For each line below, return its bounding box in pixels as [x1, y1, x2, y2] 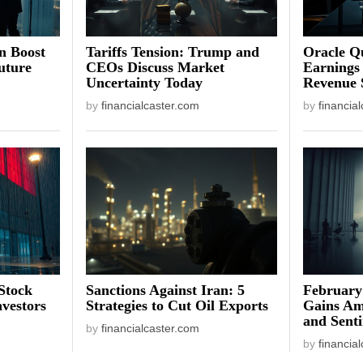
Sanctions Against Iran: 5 [86, 282, 246, 299]
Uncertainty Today [86, 75, 203, 92]
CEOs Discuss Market [86, 59, 225, 76]
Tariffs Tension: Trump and [86, 44, 260, 61]
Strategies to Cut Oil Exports [86, 297, 269, 314]
